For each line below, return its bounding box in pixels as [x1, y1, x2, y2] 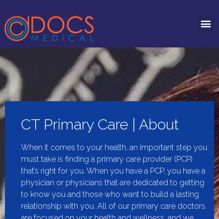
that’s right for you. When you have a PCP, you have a [21, 166, 205, 175]
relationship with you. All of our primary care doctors [21, 201, 205, 211]
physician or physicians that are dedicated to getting [21, 177, 204, 187]
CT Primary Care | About [21, 115, 179, 133]
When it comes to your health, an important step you [21, 142, 207, 152]
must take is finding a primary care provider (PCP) [21, 154, 193, 164]
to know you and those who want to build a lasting [21, 189, 199, 199]
